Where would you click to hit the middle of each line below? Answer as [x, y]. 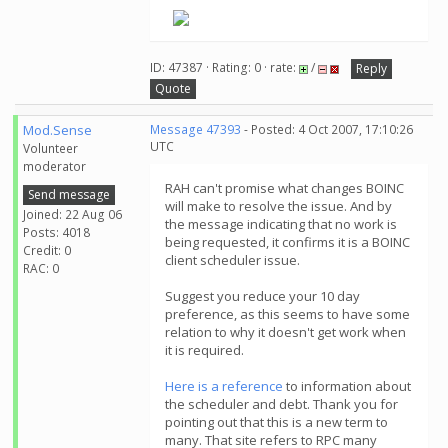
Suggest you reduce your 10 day [262, 296]
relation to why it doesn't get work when [285, 332]
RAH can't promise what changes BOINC [284, 188]
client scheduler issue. [232, 260]
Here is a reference [224, 386]
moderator [54, 166]
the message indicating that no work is [281, 224]
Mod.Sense [57, 130]
